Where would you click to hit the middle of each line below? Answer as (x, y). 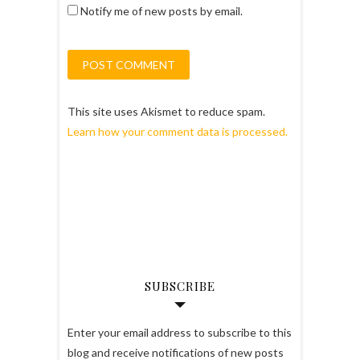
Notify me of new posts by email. (162, 11)
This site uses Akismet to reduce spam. (166, 112)
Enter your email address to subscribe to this (180, 333)
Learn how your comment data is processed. (178, 132)
